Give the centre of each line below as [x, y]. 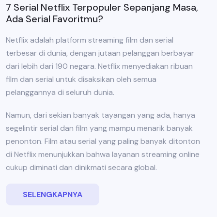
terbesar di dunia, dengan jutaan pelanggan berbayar [100, 53]
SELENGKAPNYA [53, 195]
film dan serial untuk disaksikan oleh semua [81, 79]
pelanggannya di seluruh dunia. [60, 93]
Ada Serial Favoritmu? [54, 19]
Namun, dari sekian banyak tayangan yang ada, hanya [101, 115]
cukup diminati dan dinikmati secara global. [81, 168]
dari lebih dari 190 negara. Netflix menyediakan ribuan [99, 66]
